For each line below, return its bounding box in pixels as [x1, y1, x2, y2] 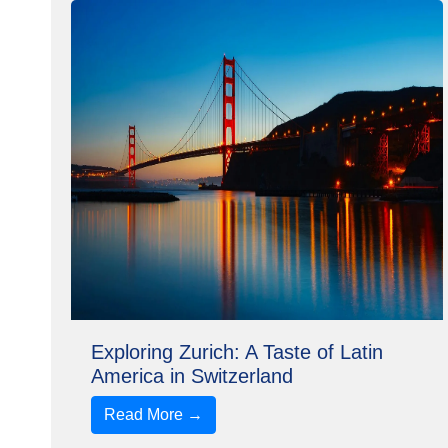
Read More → [103, 406, 203, 423]
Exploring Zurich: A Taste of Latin [90, 341, 383, 363]
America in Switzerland [90, 365, 293, 387]
